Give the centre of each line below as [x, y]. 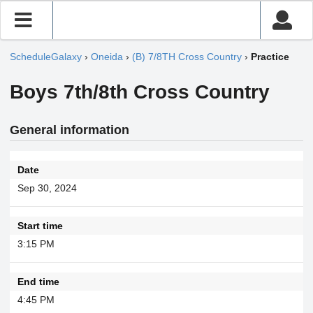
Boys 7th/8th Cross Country [140, 92]
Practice [270, 57]
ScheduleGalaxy [46, 57]
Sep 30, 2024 [47, 188]
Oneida [107, 57]
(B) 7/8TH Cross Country [187, 57]
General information [70, 130]
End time [38, 281]
